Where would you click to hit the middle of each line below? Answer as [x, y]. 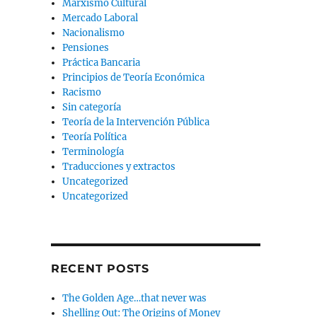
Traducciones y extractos [119, 167]
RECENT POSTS [100, 269]
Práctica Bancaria [102, 63]
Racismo [82, 93]
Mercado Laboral [100, 18]
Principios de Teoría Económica [134, 78]
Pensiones [86, 48]
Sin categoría [92, 108]
